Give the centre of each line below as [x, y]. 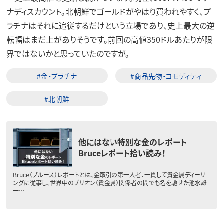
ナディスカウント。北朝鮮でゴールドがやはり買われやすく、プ [108, 12]
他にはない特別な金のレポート [133, 142]
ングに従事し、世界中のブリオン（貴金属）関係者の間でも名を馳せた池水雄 [110, 183]
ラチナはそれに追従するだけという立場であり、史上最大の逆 [110, 26]
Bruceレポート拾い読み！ [122, 153]
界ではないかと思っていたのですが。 [68, 54]
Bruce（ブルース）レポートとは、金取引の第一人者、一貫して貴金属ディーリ [109, 175]
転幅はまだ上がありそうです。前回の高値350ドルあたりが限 [109, 40]
